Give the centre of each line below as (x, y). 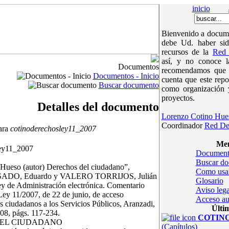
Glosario (209, 181)
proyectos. (178, 98)
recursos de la (187, 52)
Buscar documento (129, 85)
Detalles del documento (98, 107)
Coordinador (183, 125)
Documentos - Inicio (126, 76)
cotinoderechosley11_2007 (52, 128)
